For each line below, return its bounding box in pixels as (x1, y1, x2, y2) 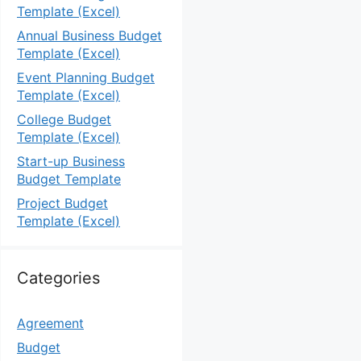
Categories (17, 268, 100, 288)
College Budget (17, 111, 111, 127)
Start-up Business (17, 153, 125, 169)
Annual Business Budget (17, 27, 162, 44)
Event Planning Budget (17, 69, 155, 85)
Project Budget (17, 195, 108, 211)
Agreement (17, 315, 84, 331)
